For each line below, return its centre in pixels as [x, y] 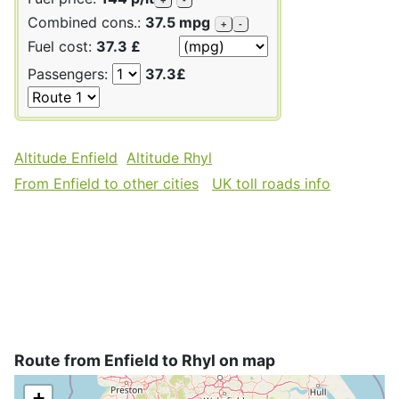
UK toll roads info [271, 183]
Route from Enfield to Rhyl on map [145, 360]
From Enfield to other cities [106, 183]
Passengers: [70, 73]
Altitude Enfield [66, 157]
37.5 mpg [178, 22]
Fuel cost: [62, 46]
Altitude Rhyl [169, 157]
